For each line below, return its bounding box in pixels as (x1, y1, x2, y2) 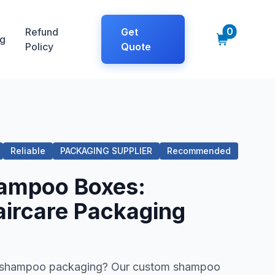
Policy (25, 41, 53, 53)
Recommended (167, 145, 231, 156)
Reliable (10, 145, 45, 156)
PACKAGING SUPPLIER (60, 145, 152, 156)
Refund (25, 26, 58, 38)
